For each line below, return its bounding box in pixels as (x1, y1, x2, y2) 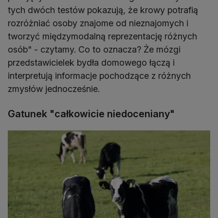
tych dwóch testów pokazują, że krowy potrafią (8, 5, 198, 16)
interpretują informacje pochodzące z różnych (8, 71, 191, 81)
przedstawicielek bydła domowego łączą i (8, 57, 175, 68)
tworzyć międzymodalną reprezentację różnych (8, 31, 197, 42)
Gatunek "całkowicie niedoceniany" (8, 108, 175, 120)
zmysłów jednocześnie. (8, 84, 100, 94)
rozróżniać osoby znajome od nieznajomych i (8, 18, 188, 29)
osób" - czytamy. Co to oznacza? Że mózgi (8, 44, 181, 55)
